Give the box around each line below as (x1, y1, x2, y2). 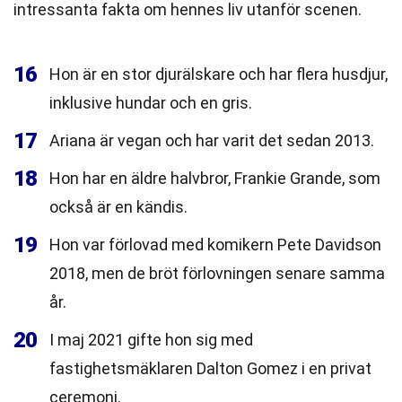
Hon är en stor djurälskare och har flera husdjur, (49, 65, 388, 83)
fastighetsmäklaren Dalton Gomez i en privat (49, 359, 371, 378)
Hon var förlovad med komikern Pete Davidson (49, 235, 381, 254)
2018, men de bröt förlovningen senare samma (49, 264, 385, 283)
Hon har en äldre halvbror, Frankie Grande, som (49, 169, 380, 188)
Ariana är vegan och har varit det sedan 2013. (49, 131, 374, 150)
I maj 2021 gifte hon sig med (49, 330, 253, 349)
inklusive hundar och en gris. (49, 93, 252, 112)
